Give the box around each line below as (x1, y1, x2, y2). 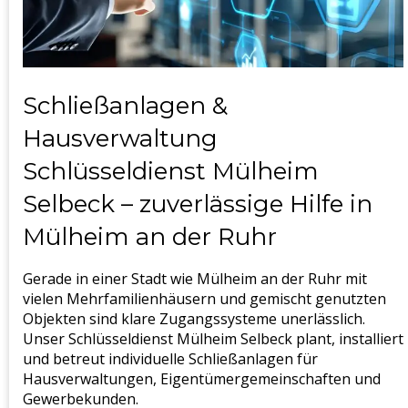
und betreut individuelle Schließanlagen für (23, 349, 318, 370)
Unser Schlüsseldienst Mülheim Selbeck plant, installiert (23, 329, 403, 350)
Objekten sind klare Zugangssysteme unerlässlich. (23, 309, 365, 330)
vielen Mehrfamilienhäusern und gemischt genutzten (23, 289, 386, 310)
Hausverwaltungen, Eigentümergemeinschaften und (23, 369, 381, 390)
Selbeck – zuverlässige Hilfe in (23, 189, 372, 219)
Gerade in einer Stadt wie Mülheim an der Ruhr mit (23, 269, 367, 290)
